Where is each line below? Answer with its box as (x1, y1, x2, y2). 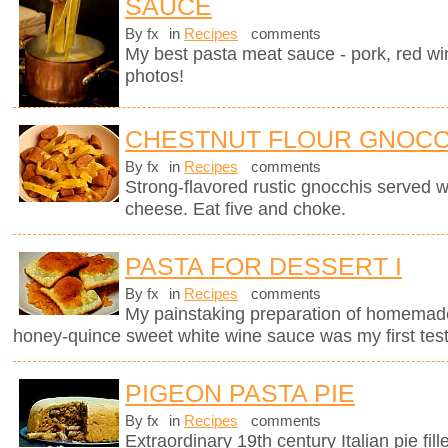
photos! (125, 65, 184, 86)
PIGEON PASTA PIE (125, 379, 355, 408)
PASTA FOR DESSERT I (125, 251, 402, 280)
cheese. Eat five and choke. (125, 198, 346, 219)
